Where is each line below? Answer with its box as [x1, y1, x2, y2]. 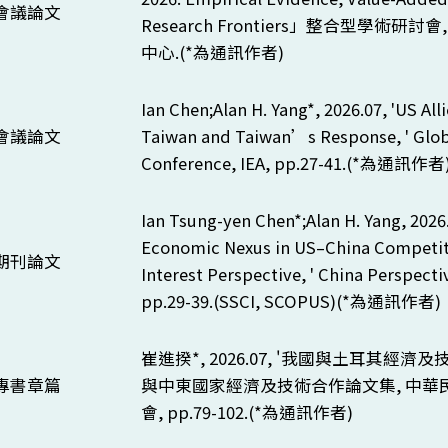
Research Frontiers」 [140, 13, 306, 37]
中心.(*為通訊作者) [140, 40, 284, 64]
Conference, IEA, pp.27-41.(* [140, 151, 360, 175]
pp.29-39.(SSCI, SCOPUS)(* [140, 289, 350, 313]
